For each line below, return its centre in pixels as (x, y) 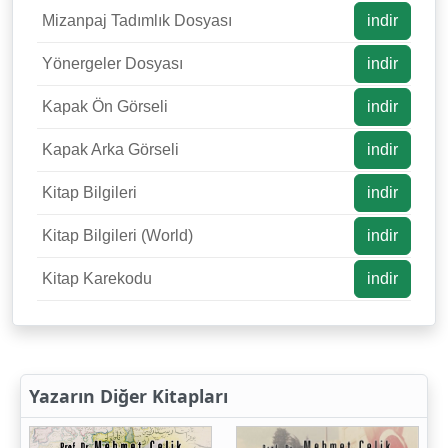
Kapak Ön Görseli (105, 107)
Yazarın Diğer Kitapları (128, 396)
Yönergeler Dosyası (112, 64)
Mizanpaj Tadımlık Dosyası (137, 21)
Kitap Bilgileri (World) (117, 236)
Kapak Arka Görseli (110, 150)
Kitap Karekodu (97, 279)
